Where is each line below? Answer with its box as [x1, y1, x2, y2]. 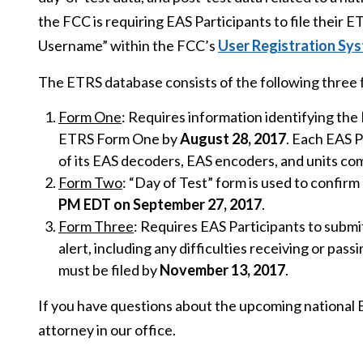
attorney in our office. [38, 321, 176, 339]
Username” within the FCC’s [38, 36, 218, 54]
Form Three [58, 217, 134, 235]
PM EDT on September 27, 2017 [58, 195, 262, 213]
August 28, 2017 [177, 130, 286, 147]
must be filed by [58, 261, 160, 279]
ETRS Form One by [58, 130, 177, 147]
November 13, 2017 [160, 261, 285, 279]
